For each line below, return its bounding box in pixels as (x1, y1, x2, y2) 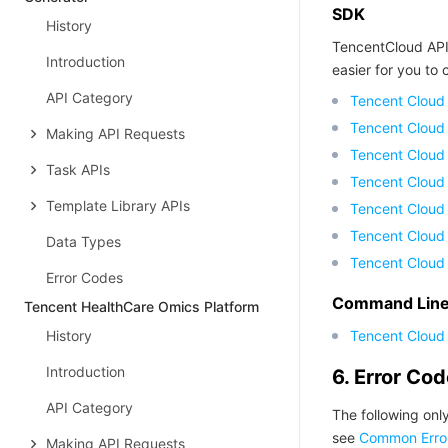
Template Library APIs (46, 197, 190, 214)
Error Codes (46, 269, 123, 286)
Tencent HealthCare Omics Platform (24, 298, 259, 315)
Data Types (46, 233, 121, 250)
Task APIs (46, 161, 110, 178)
